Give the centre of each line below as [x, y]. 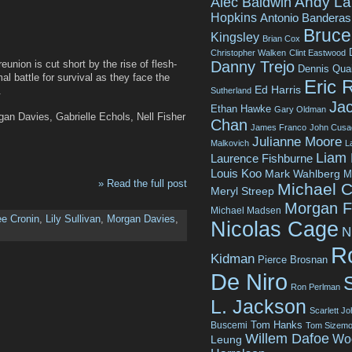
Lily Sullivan [73, 219]
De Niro [249, 281]
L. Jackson [258, 306]
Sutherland [231, 90]
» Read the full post [143, 183]
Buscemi [229, 325]
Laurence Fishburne [262, 158]
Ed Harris [278, 89]
